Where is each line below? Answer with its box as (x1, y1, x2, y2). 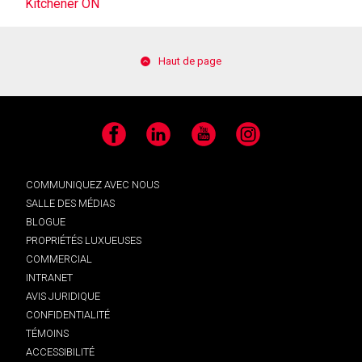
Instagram (235, 134, 285, 147)
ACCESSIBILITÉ (26, 346, 95, 359)
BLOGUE (26, 216, 65, 229)
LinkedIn (145, 134, 184, 147)
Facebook (100, 134, 144, 147)
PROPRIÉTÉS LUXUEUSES (26, 234, 141, 247)
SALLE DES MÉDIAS (26, 197, 115, 210)
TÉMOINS (26, 327, 69, 340)
